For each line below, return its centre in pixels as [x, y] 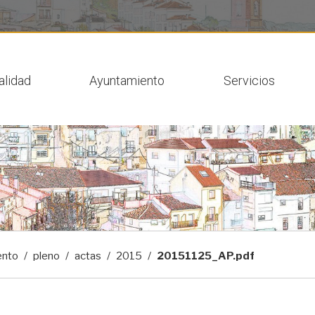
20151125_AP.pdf [206, 256]
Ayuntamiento [127, 81]
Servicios [249, 81]
